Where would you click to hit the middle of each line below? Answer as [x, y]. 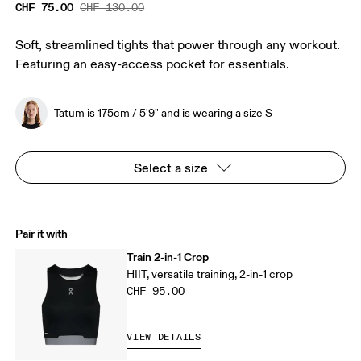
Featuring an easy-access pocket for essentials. [153, 65]
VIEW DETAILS [164, 338]
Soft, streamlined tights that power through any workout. [178, 46]
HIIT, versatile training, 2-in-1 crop [210, 275]
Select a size [171, 168]
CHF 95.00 [156, 292]
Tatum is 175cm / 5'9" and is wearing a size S [164, 113]
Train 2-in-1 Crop [168, 257]
